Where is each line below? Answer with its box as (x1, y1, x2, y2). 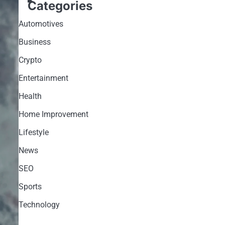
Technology (18, 199, 60, 209)
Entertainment (18, 73, 68, 83)
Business (18, 37, 51, 47)
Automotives (18, 19, 63, 29)
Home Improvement (18, 109, 88, 119)
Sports (18, 181, 42, 191)
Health (18, 91, 42, 101)
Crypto (18, 55, 42, 65)
